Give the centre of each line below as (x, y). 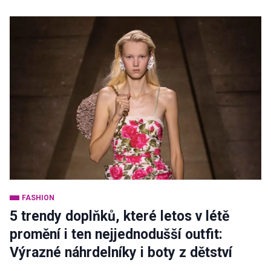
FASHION (38, 198)
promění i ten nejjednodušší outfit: (116, 234)
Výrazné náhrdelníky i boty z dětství (121, 253)
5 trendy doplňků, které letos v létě (119, 216)
